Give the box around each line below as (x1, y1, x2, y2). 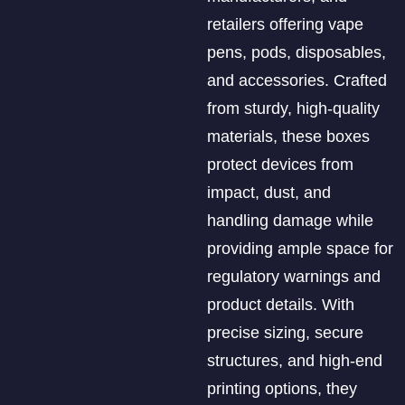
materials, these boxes (206, 127, 370, 146)
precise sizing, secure (206, 323, 363, 342)
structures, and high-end (206, 351, 382, 370)
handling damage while (206, 211, 373, 230)
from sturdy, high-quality (206, 99, 380, 118)
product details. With (206, 295, 354, 314)
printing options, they (206, 379, 357, 398)
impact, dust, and (206, 183, 331, 202)
